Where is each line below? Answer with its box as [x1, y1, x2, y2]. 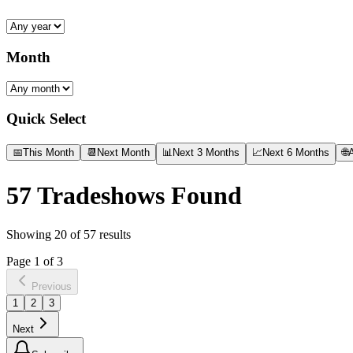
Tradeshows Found [32, 181, 242, 210]
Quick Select [6, 110, 86, 128]
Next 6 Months [262, 146, 329, 158]
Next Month [97, 146, 150, 158]
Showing [6, 227, 54, 241]
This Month [23, 146, 74, 158]
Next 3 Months [173, 146, 240, 158]
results [96, 227, 131, 241]
